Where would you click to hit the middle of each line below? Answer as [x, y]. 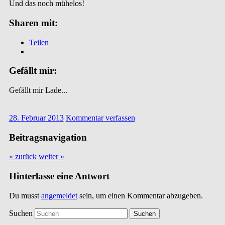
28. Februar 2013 [36, 118]
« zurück [23, 157]
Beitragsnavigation [48, 137]
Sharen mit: [33, 23]
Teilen [39, 42]
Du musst [25, 195]
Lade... [56, 90]
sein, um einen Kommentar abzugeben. [140, 195]
